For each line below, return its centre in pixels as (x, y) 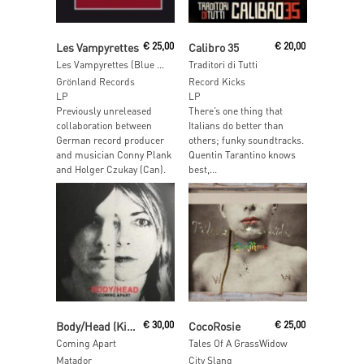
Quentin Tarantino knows (242, 155)
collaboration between (104, 126)
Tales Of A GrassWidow (238, 343)
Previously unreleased (104, 111)
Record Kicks (217, 82)
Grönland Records (95, 82)
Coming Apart (86, 343)
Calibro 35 (213, 48)
